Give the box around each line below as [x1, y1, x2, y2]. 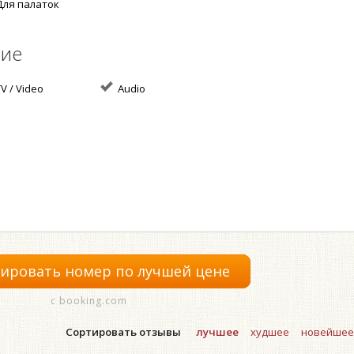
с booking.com [50, 294, 127, 307]
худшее [250, 325, 289, 340]
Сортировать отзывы [66, 325, 181, 340]
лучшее [196, 325, 239, 340]
